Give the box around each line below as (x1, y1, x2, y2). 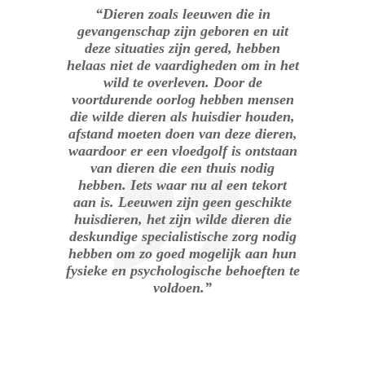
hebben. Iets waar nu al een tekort (78, 176, 287, 193)
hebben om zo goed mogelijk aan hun (68, 244, 297, 262)
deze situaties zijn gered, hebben (85, 39, 280, 56)
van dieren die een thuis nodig (90, 159, 275, 176)
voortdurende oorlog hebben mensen (71, 90, 294, 108)
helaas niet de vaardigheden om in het (66, 56, 299, 73)
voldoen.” (153, 279, 212, 296)
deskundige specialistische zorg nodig (68, 227, 297, 244)
